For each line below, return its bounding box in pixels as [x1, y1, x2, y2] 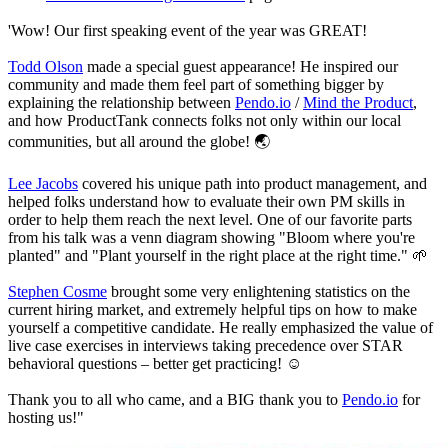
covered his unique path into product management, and [78, 174, 427, 192]
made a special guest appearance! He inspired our [83, 57, 398, 75]
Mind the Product [303, 93, 413, 111]
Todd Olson [8, 57, 83, 75]
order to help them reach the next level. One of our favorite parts [8, 210, 412, 228]
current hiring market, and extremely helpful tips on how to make [8, 300, 417, 318]
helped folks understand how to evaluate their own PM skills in [8, 192, 405, 210]
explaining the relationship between [8, 93, 235, 111]
